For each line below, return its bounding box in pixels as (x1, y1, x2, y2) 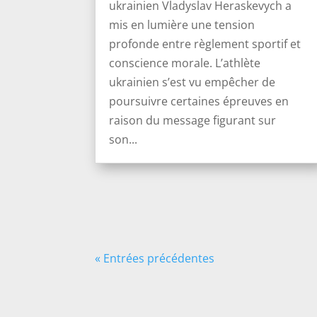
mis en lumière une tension (109, 16, 255, 33)
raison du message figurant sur (109, 112, 277, 128)
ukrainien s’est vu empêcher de (109, 74, 276, 90)
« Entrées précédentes (95, 250, 215, 267)
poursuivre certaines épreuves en (109, 93, 289, 109)
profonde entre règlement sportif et (109, 35, 301, 52)
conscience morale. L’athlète (109, 54, 261, 71)
